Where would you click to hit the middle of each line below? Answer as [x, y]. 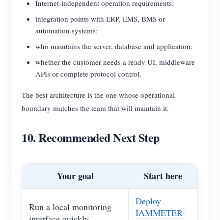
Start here [163, 176]
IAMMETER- [160, 213]
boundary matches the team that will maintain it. [95, 108]
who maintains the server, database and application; [114, 46]
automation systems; [67, 31]
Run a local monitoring [70, 207]
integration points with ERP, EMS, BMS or [100, 19]
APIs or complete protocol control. [88, 74]
